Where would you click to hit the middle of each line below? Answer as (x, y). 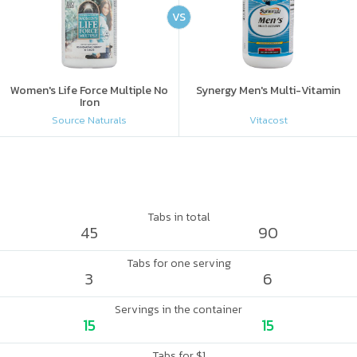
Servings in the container (178, 310)
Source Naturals (89, 120)
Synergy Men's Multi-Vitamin (268, 90)
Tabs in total (178, 217)
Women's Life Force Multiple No (89, 90)
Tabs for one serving (178, 263)
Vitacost (268, 120)
